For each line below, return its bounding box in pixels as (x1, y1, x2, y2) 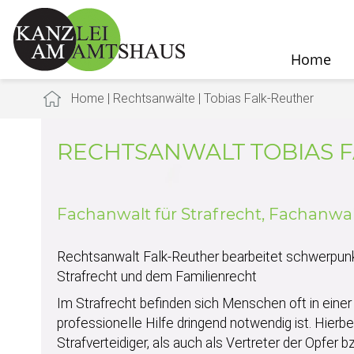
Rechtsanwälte (112, 91, 195, 106)
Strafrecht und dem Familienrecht (57, 269, 257, 284)
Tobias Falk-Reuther (203, 91, 314, 106)
